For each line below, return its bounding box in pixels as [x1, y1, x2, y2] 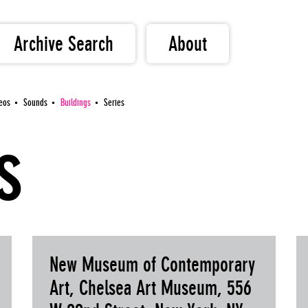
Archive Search [14, 32, 114, 56]
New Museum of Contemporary [49, 253, 256, 276]
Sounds [23, 97, 47, 108]
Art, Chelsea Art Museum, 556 [49, 276, 252, 300]
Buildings [60, 97, 91, 108]
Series [104, 97, 124, 108]
